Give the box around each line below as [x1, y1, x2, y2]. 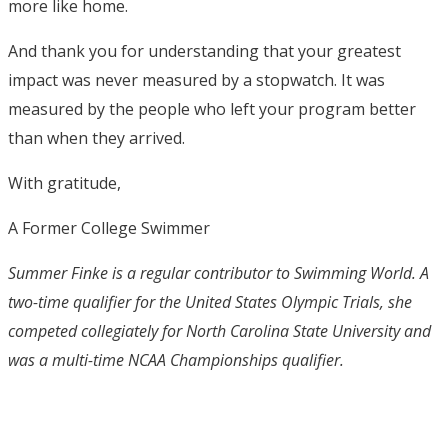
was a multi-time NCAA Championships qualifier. [8, 348, 344, 371]
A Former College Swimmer [8, 216, 210, 239]
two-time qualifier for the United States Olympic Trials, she [8, 290, 412, 313]
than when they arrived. [8, 126, 185, 149]
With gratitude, [8, 171, 121, 194]
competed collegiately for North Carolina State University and [8, 319, 431, 342]
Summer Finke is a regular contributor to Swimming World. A [8, 261, 429, 284]
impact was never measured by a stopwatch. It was [8, 68, 385, 91]
